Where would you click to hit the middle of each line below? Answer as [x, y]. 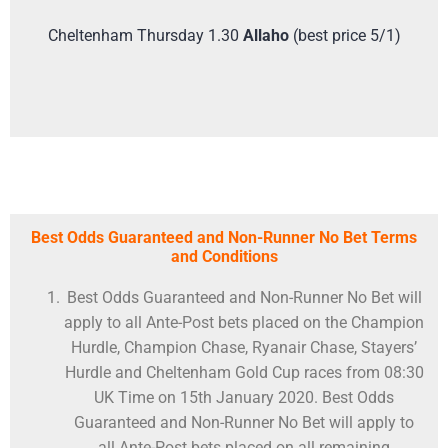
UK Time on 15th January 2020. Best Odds [244, 398]
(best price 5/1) [346, 35]
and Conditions [224, 257]
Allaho [267, 35]
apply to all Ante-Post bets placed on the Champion [244, 323]
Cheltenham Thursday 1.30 [145, 35]
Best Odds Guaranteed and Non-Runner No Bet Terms [224, 238]
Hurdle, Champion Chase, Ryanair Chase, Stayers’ [244, 348]
